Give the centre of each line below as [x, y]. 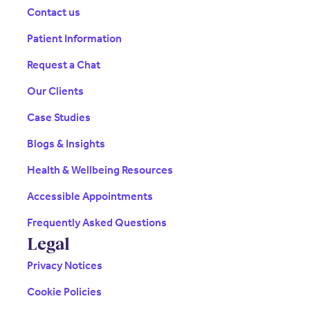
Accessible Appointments [90, 197]
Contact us [53, 12]
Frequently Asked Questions [97, 223]
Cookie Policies [64, 292]
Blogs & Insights [66, 144]
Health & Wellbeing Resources [100, 170]
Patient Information [74, 39]
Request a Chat [63, 65]
